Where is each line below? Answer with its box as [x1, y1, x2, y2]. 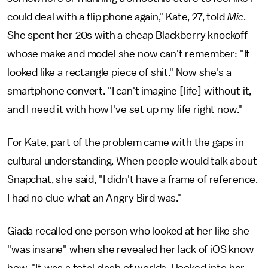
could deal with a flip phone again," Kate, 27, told [7, 11, 227, 22]
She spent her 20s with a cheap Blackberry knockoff [7, 29, 248, 41]
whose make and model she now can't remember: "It [7, 48, 251, 59]
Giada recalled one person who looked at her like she [7, 225, 249, 236]
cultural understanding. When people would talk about [7, 155, 257, 166]
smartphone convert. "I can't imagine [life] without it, [7, 85, 252, 96]
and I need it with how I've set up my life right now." [7, 103, 242, 115]
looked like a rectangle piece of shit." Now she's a [7, 66, 232, 78]
